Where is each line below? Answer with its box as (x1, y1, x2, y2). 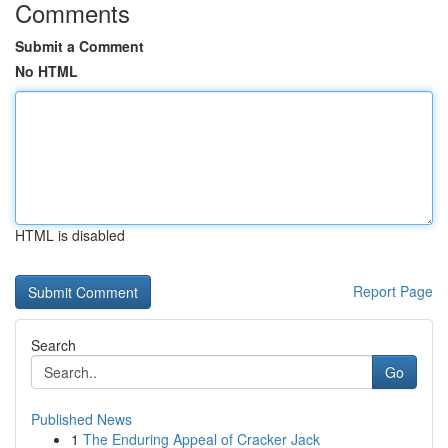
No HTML (15, 61, 78, 81)
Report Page (353, 281, 433, 301)
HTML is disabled (15, 225, 125, 245)
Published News (31, 409, 132, 429)
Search (31, 335, 76, 355)
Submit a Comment (15, 36, 144, 56)
